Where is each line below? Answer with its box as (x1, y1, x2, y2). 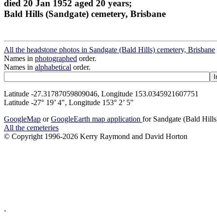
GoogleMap (4, 115, 41, 124)
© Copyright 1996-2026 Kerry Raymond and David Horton (4, 132, 187, 141)
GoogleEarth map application (51, 115, 142, 124)
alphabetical (35, 63, 71, 72)
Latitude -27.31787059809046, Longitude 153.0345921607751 (4, 90, 199, 98)
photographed (35, 54, 77, 63)
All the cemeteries (4, 124, 59, 132)
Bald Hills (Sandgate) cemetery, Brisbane (4, 8, 166, 19)
